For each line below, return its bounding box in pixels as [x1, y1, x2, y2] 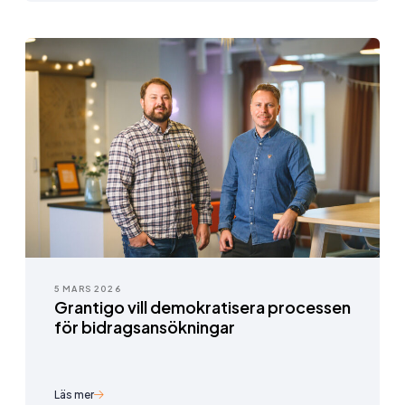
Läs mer [54, 388, 94, 402]
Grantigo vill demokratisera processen [54, 297, 351, 318]
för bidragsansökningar [54, 316, 235, 338]
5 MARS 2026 [54, 283, 121, 295]
